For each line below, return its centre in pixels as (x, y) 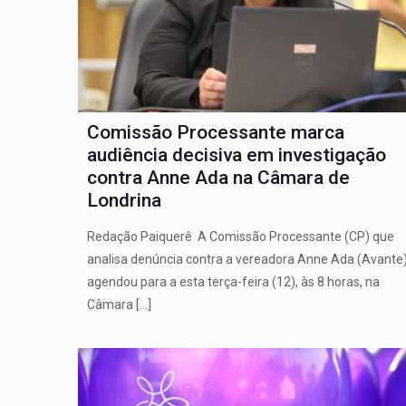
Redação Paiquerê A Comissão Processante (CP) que (240, 237)
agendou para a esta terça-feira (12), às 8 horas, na (233, 282)
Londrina (124, 201)
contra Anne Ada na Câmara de (218, 178)
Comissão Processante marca (215, 133)
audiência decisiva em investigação (236, 155)
